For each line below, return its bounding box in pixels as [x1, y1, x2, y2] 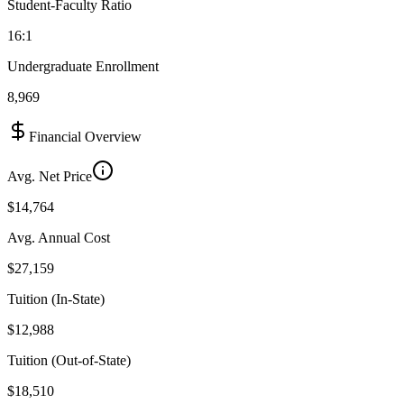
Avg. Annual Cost [7, 229, 110, 245]
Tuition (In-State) [7, 290, 105, 307]
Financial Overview [29, 128, 142, 144]
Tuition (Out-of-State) [7, 352, 131, 368]
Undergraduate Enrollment [7, 58, 159, 74]
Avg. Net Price [7, 168, 92, 184]
